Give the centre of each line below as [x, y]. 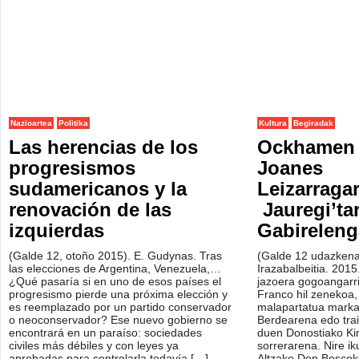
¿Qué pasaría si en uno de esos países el [115, 281]
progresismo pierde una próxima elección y [118, 294]
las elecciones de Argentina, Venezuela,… [115, 268]
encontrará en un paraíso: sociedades [105, 333]
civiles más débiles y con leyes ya [94, 345]
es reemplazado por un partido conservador [120, 307]
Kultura [273, 123]
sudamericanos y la [98, 189]
